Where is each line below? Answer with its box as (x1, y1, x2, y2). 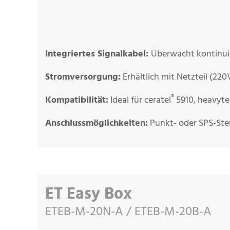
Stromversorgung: (45, 70, 121, 85)
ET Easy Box (45, 181, 132, 208)
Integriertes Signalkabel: (45, 47, 151, 62)
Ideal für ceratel (108, 93, 171, 107)
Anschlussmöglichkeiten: (45, 116, 148, 131)
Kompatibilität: (45, 93, 108, 108)
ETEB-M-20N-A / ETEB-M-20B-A (45, 203, 212, 221)
